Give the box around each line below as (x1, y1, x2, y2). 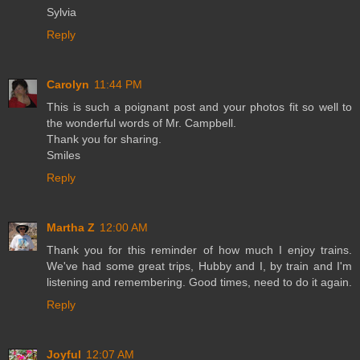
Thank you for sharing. (47, 133, 162, 146)
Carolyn (47, 78, 89, 92)
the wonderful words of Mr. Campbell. (47, 117, 236, 130)
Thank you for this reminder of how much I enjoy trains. (47, 243, 352, 257)
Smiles (47, 149, 80, 162)
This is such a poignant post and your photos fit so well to (47, 100, 352, 114)
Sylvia (47, 6, 76, 19)
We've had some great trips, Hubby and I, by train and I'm (47, 260, 352, 273)
